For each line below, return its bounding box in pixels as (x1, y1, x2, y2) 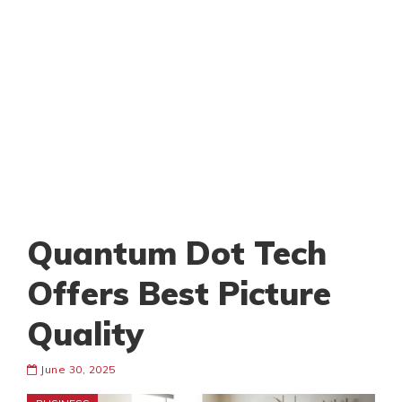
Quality (27, 313, 144, 354)
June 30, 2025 (37, 363, 116, 377)
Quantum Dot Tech (27, 232, 327, 274)
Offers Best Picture (27, 273, 331, 314)
